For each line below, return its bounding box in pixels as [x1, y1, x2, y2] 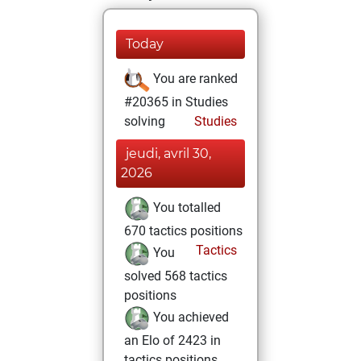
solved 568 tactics [124, 268, 227, 284]
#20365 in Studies [124, 94, 228, 110]
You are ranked [150, 71, 238, 87]
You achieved [150, 309, 229, 326]
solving [124, 114, 165, 129]
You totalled [150, 200, 221, 216]
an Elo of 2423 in [124, 333, 221, 348]
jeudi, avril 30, [126, 146, 211, 161]
